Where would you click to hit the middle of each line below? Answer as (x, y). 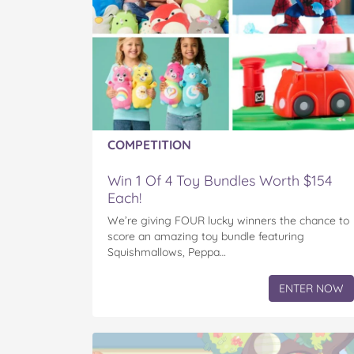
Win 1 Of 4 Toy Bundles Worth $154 (220, 180)
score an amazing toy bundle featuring (206, 236)
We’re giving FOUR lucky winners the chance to (228, 220)
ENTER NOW (311, 288)
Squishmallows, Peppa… (167, 252)
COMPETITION (149, 144)
